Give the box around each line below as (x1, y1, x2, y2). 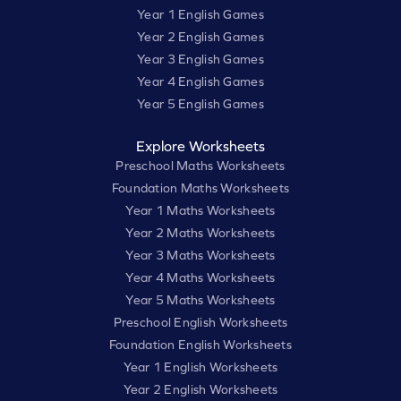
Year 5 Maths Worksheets (125, 293, 276, 308)
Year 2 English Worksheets (123, 382, 278, 397)
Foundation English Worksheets (108, 337, 293, 353)
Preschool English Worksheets (113, 315, 288, 330)
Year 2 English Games (137, 30, 264, 45)
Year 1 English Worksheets (123, 360, 278, 375)
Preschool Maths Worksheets (115, 158, 286, 174)
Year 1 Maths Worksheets (125, 203, 276, 218)
